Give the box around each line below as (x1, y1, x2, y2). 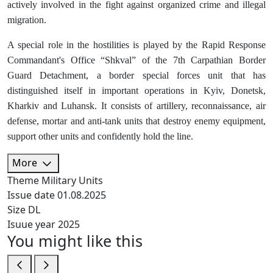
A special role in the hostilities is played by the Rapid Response (7, 40, 266, 51)
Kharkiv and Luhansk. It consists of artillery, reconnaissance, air (7, 101, 266, 112)
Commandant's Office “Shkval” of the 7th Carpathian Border (7, 55, 266, 66)
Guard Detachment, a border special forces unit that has (7, 70, 266, 81)
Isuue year (7, 218, 55, 231)
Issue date (7, 188, 55, 202)
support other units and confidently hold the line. (7, 131, 193, 142)
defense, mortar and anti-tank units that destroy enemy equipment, (7, 116, 266, 127)
